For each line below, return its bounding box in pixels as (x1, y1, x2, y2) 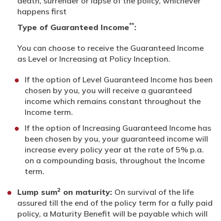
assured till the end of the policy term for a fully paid (17, 197, 213, 208)
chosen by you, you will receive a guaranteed (25, 85, 192, 95)
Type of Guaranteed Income (17, 22, 129, 32)
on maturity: (61, 186, 114, 197)
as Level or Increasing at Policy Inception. (17, 53, 170, 64)
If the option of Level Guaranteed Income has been (25, 74, 213, 84)
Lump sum (17, 186, 57, 197)
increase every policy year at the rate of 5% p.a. (25, 144, 204, 154)
